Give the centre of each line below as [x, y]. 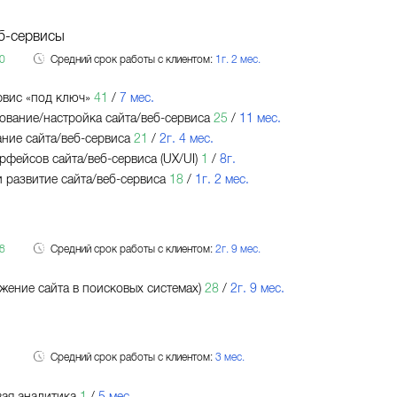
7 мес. [136, 98]
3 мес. [230, 358]
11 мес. [260, 119]
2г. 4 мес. [186, 139]
